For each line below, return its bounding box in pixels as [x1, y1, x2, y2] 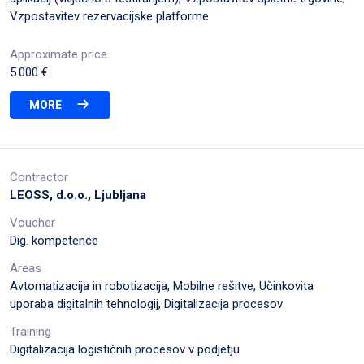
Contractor [10, 169, 68, 184]
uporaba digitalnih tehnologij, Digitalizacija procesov [10, 296, 283, 311]
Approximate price [10, 46, 107, 62]
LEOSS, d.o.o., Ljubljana [10, 187, 146, 202]
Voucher [10, 214, 55, 230]
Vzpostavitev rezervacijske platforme [10, 8, 209, 24]
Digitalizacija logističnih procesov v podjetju [10, 341, 240, 357]
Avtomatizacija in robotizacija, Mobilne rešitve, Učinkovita [10, 278, 314, 293]
